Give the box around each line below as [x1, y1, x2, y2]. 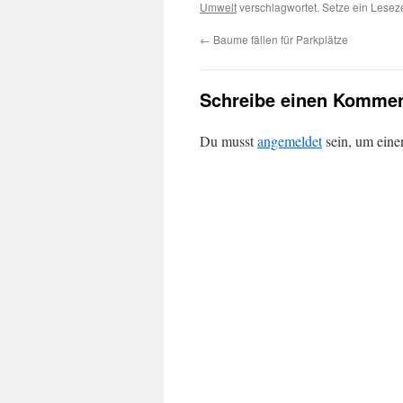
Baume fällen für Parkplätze [210, 31, 348, 47]
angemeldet [257, 131, 322, 150]
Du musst [200, 131, 257, 150]
